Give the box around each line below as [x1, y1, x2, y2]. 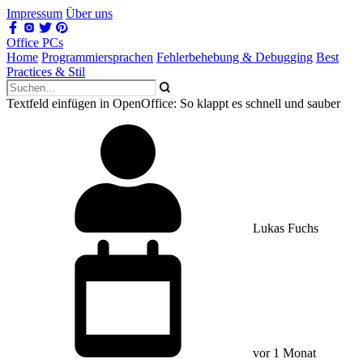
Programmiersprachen [41, 50, 153, 64]
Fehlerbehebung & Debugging [156, 50, 313, 64]
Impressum [6, 6, 62, 20]
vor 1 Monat [250, 346, 316, 360]
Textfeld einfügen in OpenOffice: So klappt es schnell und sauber [6, 96, 340, 110]
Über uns [66, 6, 113, 20]
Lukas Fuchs [250, 221, 318, 235]
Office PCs [6, 36, 63, 49]
